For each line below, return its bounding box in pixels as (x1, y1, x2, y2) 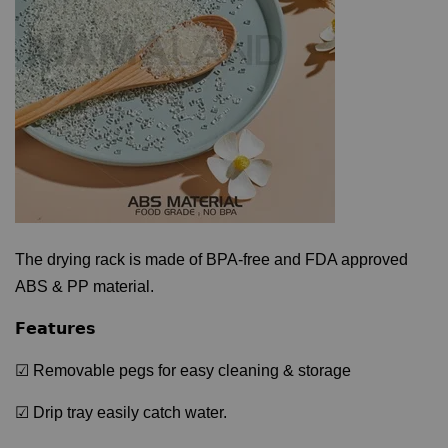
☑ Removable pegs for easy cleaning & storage (15, 362, 351, 379)
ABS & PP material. (15, 278, 154, 295)
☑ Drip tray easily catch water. (15, 404, 231, 421)
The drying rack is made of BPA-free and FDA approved (15, 251, 408, 268)
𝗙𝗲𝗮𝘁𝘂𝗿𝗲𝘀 (15, 320, 96, 337)
